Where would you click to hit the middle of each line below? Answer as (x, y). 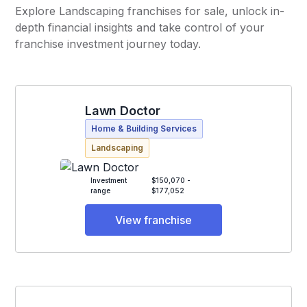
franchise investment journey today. (108, 44)
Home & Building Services (144, 128)
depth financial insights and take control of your (140, 27)
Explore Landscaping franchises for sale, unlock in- (150, 11)
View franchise (153, 220)
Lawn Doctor (123, 111)
